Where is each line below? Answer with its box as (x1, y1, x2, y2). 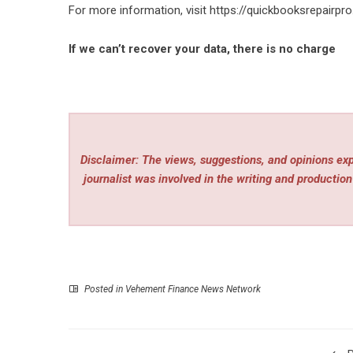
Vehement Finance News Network (125, 283, 261, 295)
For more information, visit (69, 3, 210, 17)
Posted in (82, 283, 125, 295)
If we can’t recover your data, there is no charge (69, 42, 336, 56)
